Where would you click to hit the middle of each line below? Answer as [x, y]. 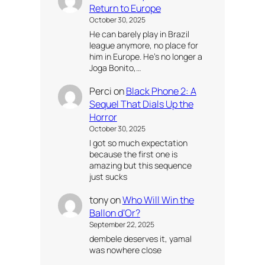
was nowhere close [125, 250]
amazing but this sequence [140, 165]
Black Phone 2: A [161, 91]
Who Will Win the [158, 200]
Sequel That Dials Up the [141, 104]
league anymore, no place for [143, 45]
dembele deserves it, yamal [140, 238]
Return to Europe [125, 9]
